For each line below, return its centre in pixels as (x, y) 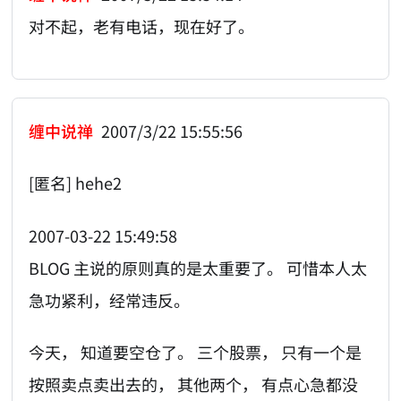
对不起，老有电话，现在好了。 (142, 26)
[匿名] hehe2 (76, 183)
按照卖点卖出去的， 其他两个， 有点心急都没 (194, 384)
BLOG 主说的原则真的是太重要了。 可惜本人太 (198, 267)
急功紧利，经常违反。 (110, 299)
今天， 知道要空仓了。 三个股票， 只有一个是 (196, 352)
